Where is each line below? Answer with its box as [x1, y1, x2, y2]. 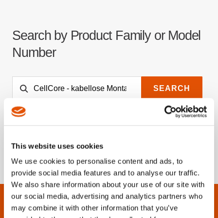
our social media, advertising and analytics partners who [11, 192, 202, 200]
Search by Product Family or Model [12, 27, 201, 43]
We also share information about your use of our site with [11, 180, 205, 189]
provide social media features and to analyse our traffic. [11, 168, 200, 177]
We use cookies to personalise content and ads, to [11, 157, 183, 165]
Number [12, 44, 56, 60]
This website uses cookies [11, 142, 104, 150]
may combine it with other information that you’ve [11, 203, 178, 212]
